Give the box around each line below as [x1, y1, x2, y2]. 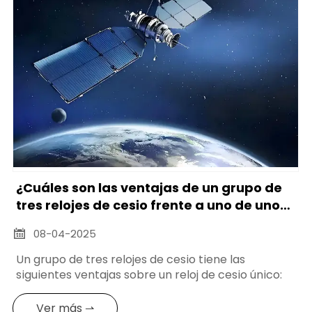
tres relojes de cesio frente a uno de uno [16, 196, 281, 214]
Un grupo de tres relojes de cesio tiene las [16, 251, 246, 267]
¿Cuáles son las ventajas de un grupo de [16, 179, 283, 197]
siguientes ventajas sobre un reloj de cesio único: [16, 266, 283, 283]
